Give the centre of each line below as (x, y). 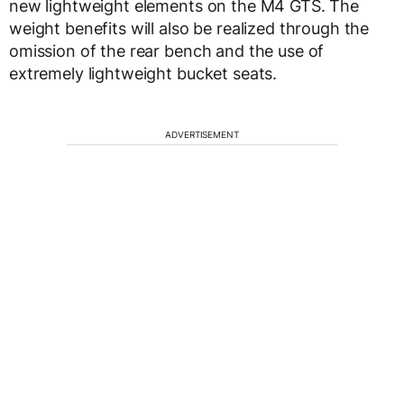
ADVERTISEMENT (202, 135)
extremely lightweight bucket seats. (143, 74)
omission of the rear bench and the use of (167, 51)
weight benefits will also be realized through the (189, 29)
